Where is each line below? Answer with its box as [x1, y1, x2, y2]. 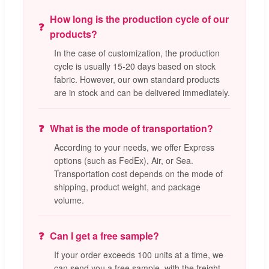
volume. [54, 194, 84, 207]
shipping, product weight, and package [54, 181, 201, 193]
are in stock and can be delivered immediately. [54, 86, 230, 99]
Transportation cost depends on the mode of [54, 168, 223, 180]
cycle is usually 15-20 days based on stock [54, 60, 216, 73]
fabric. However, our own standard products [54, 73, 220, 86]
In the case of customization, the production [54, 47, 220, 59]
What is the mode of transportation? [50, 121, 213, 136]
